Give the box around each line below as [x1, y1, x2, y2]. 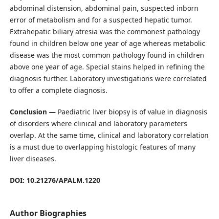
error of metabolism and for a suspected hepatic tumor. [9, 15, 192, 25]
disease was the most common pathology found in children [9, 50, 204, 60]
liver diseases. [9, 154, 56, 164]
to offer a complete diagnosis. [9, 86, 108, 95]
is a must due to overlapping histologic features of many [9, 142, 196, 152]
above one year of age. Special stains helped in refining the [9, 62, 205, 72]
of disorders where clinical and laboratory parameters [9, 119, 187, 129]
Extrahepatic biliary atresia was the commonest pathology [9, 27, 200, 37]
